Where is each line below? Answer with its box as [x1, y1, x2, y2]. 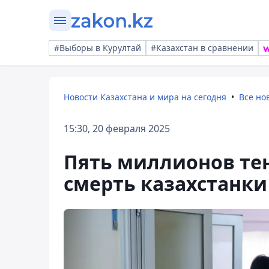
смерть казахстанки [64, 171, 267, 196]
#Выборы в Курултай [54, 42, 141, 53]
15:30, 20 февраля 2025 [64, 122, 170, 135]
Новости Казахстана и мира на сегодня [64, 91, 226, 103]
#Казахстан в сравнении [151, 42, 253, 53]
